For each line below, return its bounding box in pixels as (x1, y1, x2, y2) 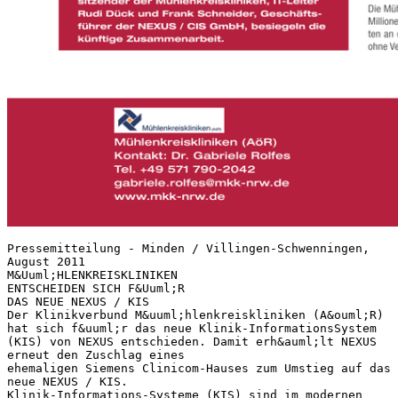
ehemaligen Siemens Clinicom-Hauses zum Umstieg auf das (7, 361, 391, 375)
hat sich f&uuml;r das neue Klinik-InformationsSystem (7, 321, 377, 335)
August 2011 (7, 254, 85, 268)
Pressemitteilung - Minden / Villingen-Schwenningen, (7, 241, 370, 255)
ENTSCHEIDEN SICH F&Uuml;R (7, 281, 185, 295)
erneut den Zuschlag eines (7, 347, 185, 362)
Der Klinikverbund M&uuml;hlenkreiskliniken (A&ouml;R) (7, 307, 384, 322)
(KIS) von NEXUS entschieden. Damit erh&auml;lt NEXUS (7, 334, 377, 348)
